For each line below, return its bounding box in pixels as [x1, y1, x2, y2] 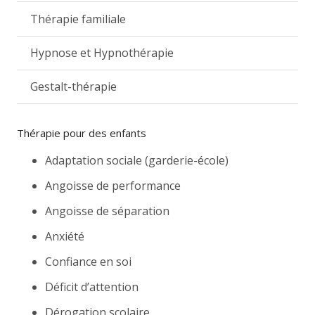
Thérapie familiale [30, 11, 127, 27]
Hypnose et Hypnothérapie [30, 45, 174, 61]
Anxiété [45, 228, 84, 244]
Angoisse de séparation [45, 202, 169, 219]
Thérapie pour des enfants [17, 125, 146, 140]
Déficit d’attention [45, 278, 139, 295]
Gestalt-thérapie [30, 79, 117, 95]
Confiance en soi [45, 253, 131, 269]
